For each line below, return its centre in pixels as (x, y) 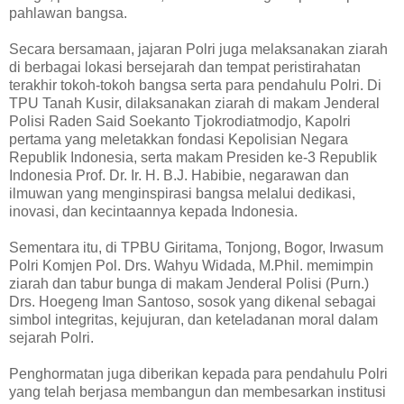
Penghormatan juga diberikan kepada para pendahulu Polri (198, 373)
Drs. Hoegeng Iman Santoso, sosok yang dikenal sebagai (193, 301)
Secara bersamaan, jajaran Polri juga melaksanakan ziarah (198, 49)
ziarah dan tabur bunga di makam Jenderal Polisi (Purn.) (189, 283)
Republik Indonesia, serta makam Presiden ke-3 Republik (193, 157)
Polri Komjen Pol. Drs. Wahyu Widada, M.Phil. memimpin (191, 265)
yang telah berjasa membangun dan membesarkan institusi (197, 391)
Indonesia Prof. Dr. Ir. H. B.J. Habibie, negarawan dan (179, 175)
